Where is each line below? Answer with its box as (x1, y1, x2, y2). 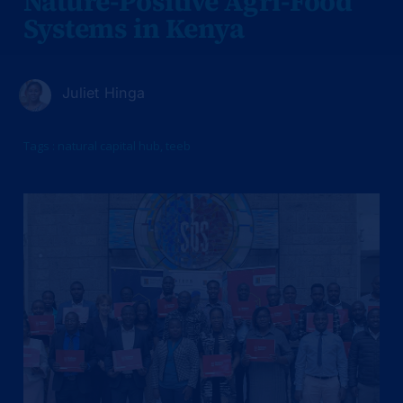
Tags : (22, 137, 58, 154)
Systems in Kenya (22, 9, 245, 47)
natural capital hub (57, 137, 160, 154)
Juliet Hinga (62, 83, 146, 102)
